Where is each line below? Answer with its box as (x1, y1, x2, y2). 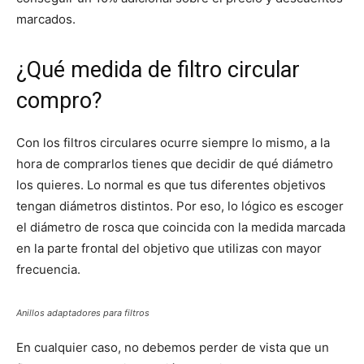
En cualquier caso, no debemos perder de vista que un (16, 340, 329, 356)
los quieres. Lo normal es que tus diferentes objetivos (16, 177, 326, 193)
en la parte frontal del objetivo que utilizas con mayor (16, 240, 322, 257)
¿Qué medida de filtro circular (16, 57, 300, 84)
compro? (16, 88, 102, 115)
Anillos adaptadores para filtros (16, 307, 149, 319)
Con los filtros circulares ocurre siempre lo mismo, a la (16, 135, 330, 151)
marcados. (16, 11, 76, 28)
